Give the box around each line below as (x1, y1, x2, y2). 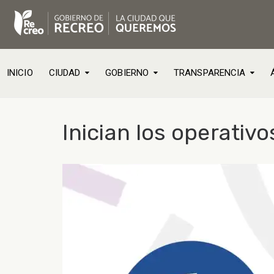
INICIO (7, 67, 33, 78)
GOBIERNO (105, 67, 149, 78)
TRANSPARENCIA (174, 67, 246, 78)
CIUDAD (48, 67, 81, 78)
